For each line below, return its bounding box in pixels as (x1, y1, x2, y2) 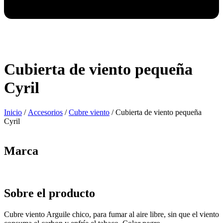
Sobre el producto (4, 187, 95, 200)
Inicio (4, 108, 22, 116)
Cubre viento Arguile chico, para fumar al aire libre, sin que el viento (4, 210, 219, 219)
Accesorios (28, 108, 63, 116)
